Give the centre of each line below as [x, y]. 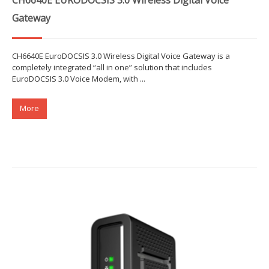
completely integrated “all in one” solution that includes [112, 67]
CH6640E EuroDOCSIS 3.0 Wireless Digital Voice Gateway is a [121, 56]
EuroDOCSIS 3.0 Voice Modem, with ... [79, 78]
